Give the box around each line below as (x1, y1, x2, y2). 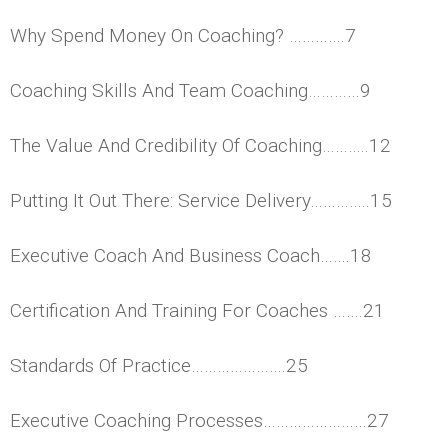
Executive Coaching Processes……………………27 (10, 408, 389, 432)
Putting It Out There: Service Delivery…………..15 (10, 188, 392, 212)
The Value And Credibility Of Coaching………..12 (10, 133, 391, 157)
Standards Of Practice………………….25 (10, 353, 308, 377)
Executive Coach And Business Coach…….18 (10, 243, 372, 267)
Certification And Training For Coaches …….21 (10, 298, 385, 322)
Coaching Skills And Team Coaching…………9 (10, 78, 371, 102)
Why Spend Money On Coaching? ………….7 (10, 23, 356, 47)
